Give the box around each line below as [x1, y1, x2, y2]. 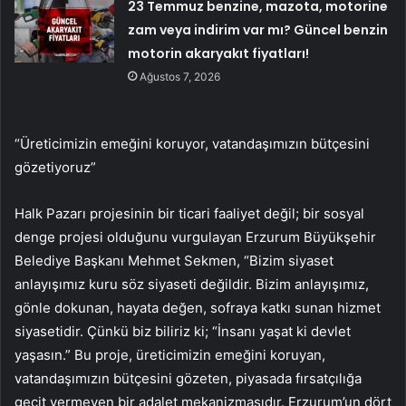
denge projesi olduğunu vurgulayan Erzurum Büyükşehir [14, 228, 376, 246]
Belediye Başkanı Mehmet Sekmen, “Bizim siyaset [14, 252, 333, 270]
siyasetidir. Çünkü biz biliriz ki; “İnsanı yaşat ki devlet [14, 323, 351, 341]
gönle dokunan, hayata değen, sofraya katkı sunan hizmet [14, 299, 381, 317]
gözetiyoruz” [14, 159, 96, 177]
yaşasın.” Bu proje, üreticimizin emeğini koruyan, [14, 346, 325, 364]
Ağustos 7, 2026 [140, 70, 221, 84]
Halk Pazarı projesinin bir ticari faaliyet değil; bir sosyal [14, 205, 364, 223]
